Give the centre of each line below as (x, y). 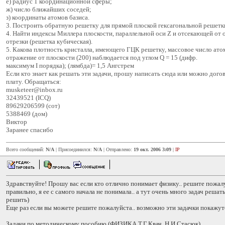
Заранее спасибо (30, 130)
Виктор (17, 122)
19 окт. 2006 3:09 (152, 149)
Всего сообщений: (26, 149)
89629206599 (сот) (33, 106)
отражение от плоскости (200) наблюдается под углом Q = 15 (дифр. (102, 58)
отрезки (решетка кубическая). (49, 41)
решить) (18, 200)
